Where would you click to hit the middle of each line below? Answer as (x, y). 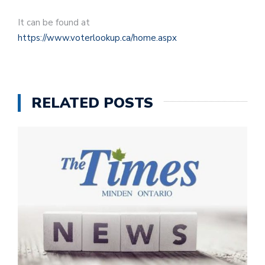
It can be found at (54, 22)
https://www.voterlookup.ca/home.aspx (97, 38)
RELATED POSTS (92, 103)
